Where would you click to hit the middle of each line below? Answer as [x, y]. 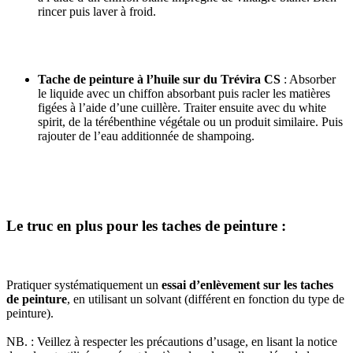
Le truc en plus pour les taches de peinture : [146, 225]
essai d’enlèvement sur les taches [247, 284]
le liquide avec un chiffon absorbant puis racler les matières [184, 94]
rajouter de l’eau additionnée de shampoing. [146, 136]
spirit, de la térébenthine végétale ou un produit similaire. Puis [190, 122]
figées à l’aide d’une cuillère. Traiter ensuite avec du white [182, 108]
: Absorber [310, 80]
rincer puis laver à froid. [97, 12]
